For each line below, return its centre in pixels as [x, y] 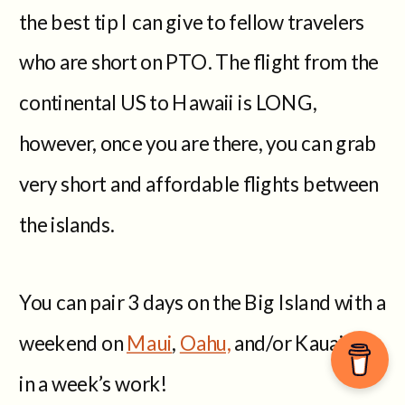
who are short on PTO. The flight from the [199, 61]
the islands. [67, 223]
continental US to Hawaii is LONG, [168, 101]
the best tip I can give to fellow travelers [192, 20]
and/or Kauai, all [301, 342]
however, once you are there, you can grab [198, 142]
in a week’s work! [93, 382]
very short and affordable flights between [199, 183]
